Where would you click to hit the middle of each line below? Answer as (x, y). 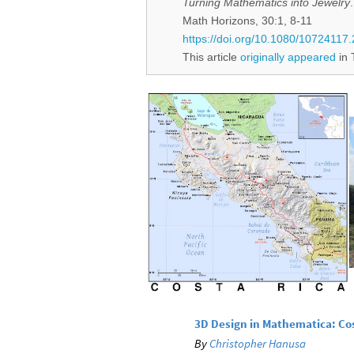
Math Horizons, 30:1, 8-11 (247, 21)
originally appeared (288, 57)
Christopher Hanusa (258, 343)
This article (211, 57)
